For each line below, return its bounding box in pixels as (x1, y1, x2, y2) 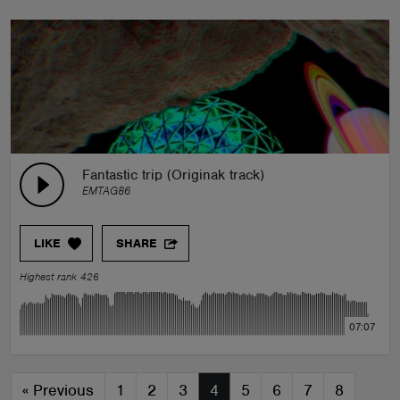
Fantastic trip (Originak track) (82, 166, 264, 184)
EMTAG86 (82, 183, 130, 198)
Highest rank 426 (20, 270, 99, 284)
